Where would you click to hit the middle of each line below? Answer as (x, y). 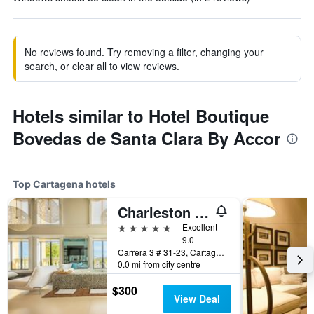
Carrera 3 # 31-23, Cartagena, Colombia (220, 252)
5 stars (134, 227)
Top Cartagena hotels (64, 184)
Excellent (200, 227)
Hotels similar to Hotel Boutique (141, 116)
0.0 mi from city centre (159, 264)
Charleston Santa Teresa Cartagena (202, 212)
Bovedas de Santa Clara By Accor (146, 138)
